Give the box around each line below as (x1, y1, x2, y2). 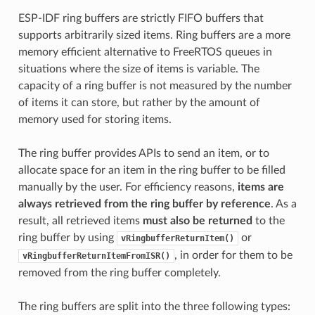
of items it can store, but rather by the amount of (18, 96, 260, 108)
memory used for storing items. (18, 113, 172, 125)
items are (237, 181, 284, 193)
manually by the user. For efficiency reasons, (18, 181, 238, 193)
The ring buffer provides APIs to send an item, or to (18, 147, 269, 159)
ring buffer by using (18, 231, 117, 243)
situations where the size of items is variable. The (18, 63, 259, 75)
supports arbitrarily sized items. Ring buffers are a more (18, 29, 290, 41)
